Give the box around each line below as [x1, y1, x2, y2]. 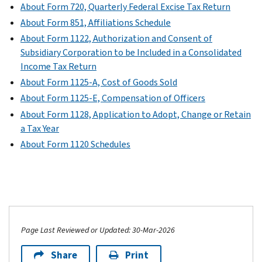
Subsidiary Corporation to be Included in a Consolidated [20, 46, 242, 58]
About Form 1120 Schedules [20, 137, 130, 150]
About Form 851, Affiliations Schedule [20, 16, 171, 29]
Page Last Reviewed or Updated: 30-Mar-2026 [21, 224, 175, 236]
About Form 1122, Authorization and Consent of [20, 32, 212, 44]
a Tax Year [20, 122, 59, 135]
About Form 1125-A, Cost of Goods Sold [20, 76, 177, 89]
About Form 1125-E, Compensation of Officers [20, 92, 205, 105]
